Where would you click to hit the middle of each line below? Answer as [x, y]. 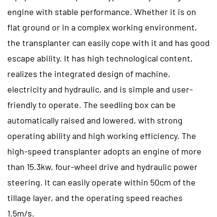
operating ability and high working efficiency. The [102, 135]
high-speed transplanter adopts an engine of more [104, 151]
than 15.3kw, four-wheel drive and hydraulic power [102, 166]
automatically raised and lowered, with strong [95, 120]
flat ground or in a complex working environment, [102, 27]
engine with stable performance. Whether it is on [102, 11]
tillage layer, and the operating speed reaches [95, 197]
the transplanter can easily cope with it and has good [108, 42]
